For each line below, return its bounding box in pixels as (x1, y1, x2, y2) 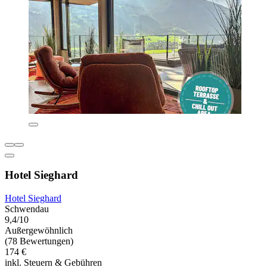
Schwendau (5, 204, 49, 215)
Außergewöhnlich (5, 225, 73, 236)
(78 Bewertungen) (5, 236, 73, 247)
